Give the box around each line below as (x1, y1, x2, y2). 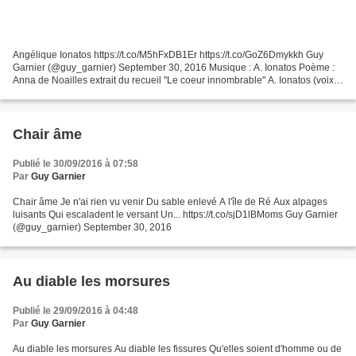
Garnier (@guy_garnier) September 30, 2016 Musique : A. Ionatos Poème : (13, 61, 335, 73)
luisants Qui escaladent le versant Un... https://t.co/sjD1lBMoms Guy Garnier (13, 208, 338, 220)
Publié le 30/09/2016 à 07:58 (13, 157, 138, 169)
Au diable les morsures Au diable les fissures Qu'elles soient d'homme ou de (13, 342, 342, 354)
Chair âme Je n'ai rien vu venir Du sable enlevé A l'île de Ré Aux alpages (13, 195, 327, 207)
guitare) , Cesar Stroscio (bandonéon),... (13, 87, 185, 99)
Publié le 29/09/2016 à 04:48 (13, 304, 138, 316)
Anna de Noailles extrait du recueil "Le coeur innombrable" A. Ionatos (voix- (13, 74, 337, 86)
